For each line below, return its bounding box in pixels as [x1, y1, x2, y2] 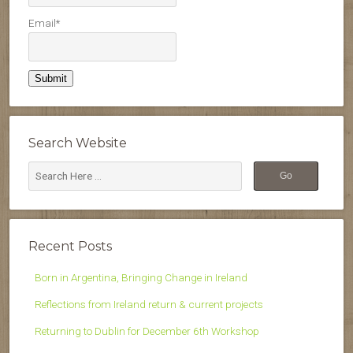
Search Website [28, 135, 127, 150]
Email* [28, 17, 60, 30]
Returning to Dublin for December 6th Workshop [35, 324, 259, 337]
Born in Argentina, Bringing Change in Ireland [35, 270, 247, 284]
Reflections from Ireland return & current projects [35, 297, 263, 310]
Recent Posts [28, 238, 112, 254]
